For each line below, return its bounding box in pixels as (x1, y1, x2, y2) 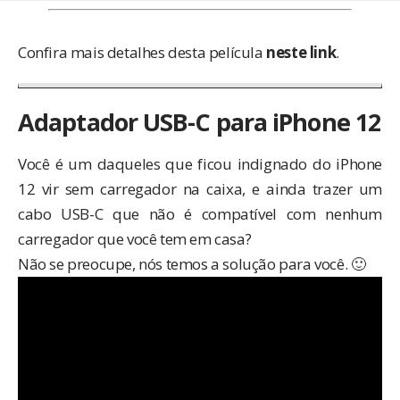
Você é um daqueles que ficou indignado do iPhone (18, 153, 382, 174)
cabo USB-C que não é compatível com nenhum (18, 203, 382, 224)
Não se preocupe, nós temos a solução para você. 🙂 (18, 253, 366, 274)
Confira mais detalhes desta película (18, 42, 267, 63)
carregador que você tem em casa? (18, 228, 252, 249)
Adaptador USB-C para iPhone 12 (18, 105, 381, 139)
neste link (266, 42, 337, 63)
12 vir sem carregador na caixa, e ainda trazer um (18, 178, 382, 199)
